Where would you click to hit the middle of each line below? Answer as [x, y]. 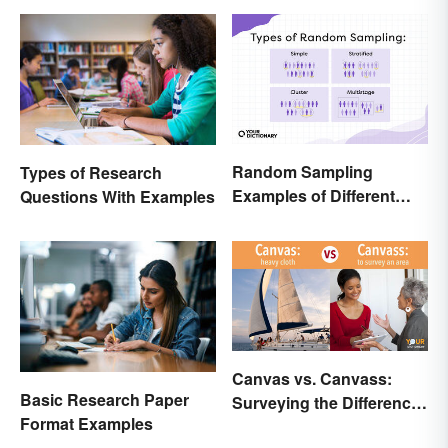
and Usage [273, 426]
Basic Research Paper [104, 399]
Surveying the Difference [326, 402]
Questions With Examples [117, 196]
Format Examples [86, 423]
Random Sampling [302, 172]
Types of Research [91, 172]
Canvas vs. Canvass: [312, 378]
